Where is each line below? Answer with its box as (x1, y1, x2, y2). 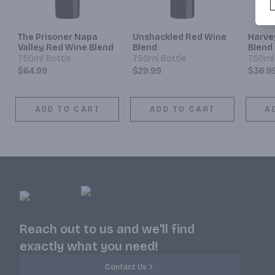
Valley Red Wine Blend (18, 42, 114, 53)
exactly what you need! (20, 239, 158, 254)
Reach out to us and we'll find (20, 222, 195, 237)
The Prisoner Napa (18, 32, 98, 43)
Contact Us (105, 263, 147, 272)
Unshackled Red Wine (133, 32, 227, 43)
